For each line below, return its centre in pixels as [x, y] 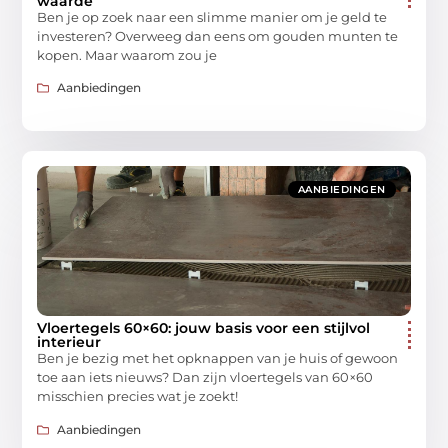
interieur [69, 342]
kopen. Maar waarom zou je [127, 54]
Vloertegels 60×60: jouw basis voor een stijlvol [204, 328]
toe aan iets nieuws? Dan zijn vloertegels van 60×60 [205, 377]
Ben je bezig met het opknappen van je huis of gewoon [218, 358]
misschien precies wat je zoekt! [138, 396]
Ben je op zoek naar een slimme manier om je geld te [212, 16]
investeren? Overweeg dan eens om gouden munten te [218, 35]
